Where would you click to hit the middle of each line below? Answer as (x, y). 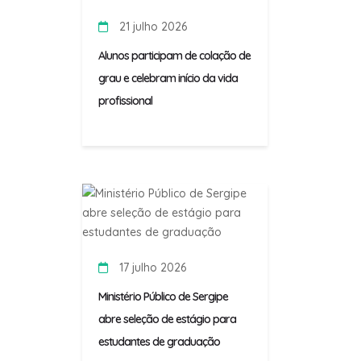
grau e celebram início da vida (168, 79)
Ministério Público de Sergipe (163, 297)
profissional (125, 101)
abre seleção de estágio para (167, 320)
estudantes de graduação (159, 342)
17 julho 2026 (151, 268)
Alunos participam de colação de (174, 56)
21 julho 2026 (151, 27)
